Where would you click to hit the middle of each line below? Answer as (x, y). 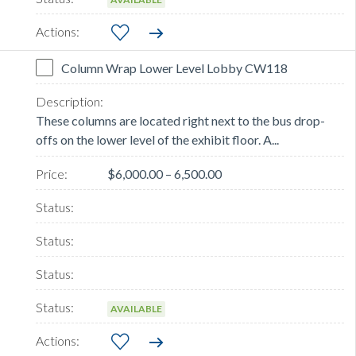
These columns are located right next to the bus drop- (180, 121)
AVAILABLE (136, 309)
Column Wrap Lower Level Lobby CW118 (174, 68)
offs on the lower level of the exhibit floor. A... (157, 140)
